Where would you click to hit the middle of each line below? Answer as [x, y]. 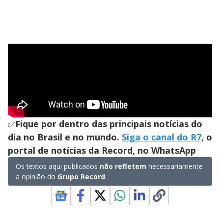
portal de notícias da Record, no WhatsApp [102, 151]
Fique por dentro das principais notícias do [109, 124]
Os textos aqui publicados [58, 166]
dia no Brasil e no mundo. [65, 137]
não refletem [123, 166]
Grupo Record [80, 177]
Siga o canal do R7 [162, 137]
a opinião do [36, 177]
